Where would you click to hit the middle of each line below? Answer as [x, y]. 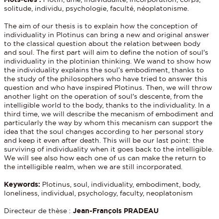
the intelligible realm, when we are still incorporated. [93, 166]
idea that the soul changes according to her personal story [104, 131]
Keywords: [23, 184]
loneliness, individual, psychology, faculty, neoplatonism [99, 193]
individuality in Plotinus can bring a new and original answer [107, 34]
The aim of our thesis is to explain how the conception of [101, 26]
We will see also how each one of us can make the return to [105, 158]
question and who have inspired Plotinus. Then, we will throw [108, 87]
